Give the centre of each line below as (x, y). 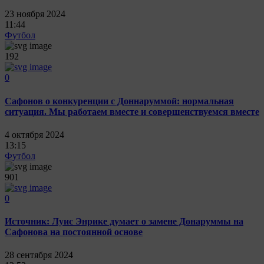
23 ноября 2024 (35, 14)
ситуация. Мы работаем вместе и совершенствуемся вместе (132, 111)
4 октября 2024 (34, 134)
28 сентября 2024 (39, 255)
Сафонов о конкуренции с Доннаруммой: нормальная (119, 101)
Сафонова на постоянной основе (74, 232)
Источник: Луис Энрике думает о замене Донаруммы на (124, 222)
